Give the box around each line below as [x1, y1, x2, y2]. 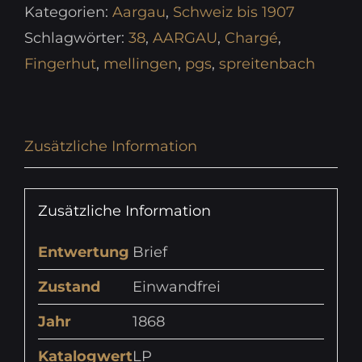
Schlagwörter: [24, 29, 128, 48]
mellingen [103, 55, 178, 74]
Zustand [37, 277, 100, 296]
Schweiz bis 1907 [173, 3, 295, 22]
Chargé [225, 29, 278, 48]
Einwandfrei [132, 277, 221, 296]
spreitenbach [219, 55, 315, 74]
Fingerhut [24, 55, 96, 74]
